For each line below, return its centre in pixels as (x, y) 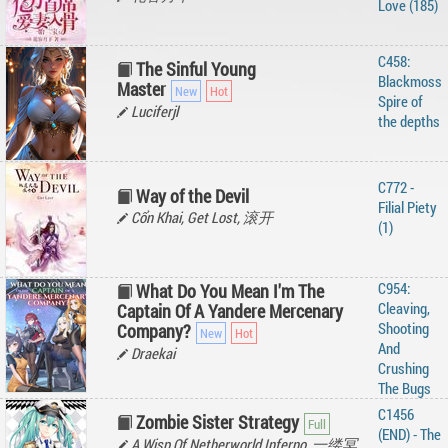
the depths (409, 121)
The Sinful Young (196, 69)
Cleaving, (404, 308)
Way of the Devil (192, 196)
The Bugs (404, 388)
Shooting (403, 328)
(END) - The (409, 434)
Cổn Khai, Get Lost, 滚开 (200, 217)
